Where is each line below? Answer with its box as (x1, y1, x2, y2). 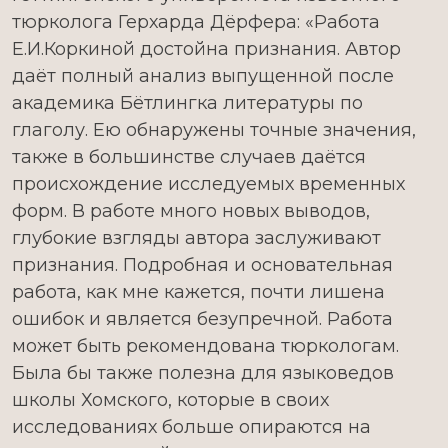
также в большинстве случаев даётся (12, 146, 366, 168)
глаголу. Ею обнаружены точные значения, (12, 119, 416, 141)
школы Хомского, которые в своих (12, 389, 329, 411)
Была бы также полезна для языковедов (12, 362, 394, 384)
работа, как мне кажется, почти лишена (12, 281, 385, 303)
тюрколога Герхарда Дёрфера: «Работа (12, 11, 380, 33)
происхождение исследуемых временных (12, 173, 405, 195)
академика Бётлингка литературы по (12, 92, 363, 114)
